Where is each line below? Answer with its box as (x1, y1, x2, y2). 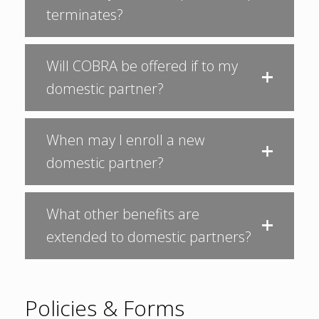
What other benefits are (46, 204, 199, 224)
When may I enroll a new (46, 130, 204, 150)
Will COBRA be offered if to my (46, 56, 238, 75)
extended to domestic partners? (46, 227, 251, 246)
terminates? (46, 5, 123, 24)
